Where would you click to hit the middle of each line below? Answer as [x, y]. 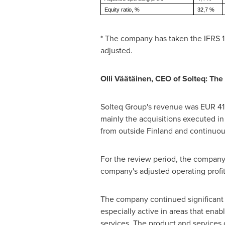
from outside [123, 131]
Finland [159, 131]
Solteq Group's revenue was [150, 107]
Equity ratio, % [122, 10]
